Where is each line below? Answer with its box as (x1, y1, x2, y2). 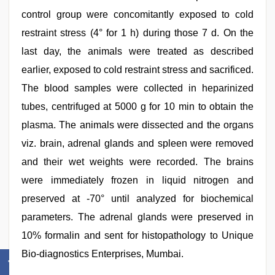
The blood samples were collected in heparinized (21, 83, 254, 93)
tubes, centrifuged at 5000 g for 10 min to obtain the (21, 101, 254, 112)
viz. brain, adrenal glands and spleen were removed (21, 138, 254, 149)
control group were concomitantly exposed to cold (21, 9, 254, 20)
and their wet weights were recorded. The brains (21, 157, 254, 167)
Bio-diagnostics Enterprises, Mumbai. (21, 249, 184, 259)
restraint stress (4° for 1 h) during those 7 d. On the (21, 28, 254, 38)
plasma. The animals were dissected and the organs (21, 120, 254, 130)
